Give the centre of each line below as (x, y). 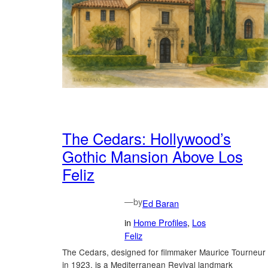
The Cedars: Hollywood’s (147, 138)
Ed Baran (161, 203)
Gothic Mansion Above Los (153, 156)
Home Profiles (160, 222)
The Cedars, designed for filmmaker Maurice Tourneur (164, 252)
